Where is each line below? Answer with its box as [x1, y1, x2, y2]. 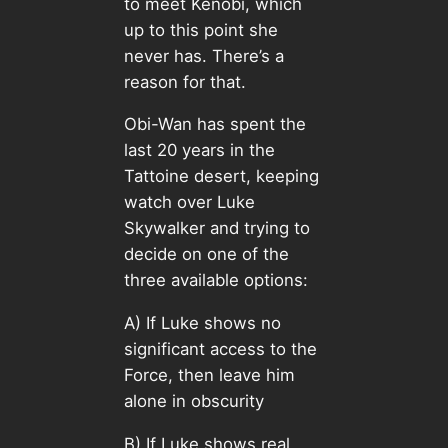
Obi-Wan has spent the [123, 114, 306, 135]
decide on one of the [123, 244, 289, 265]
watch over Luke [123, 192, 255, 213]
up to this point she [123, 19, 278, 40]
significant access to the [123, 339, 317, 360]
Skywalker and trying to [123, 218, 310, 239]
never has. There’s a [123, 45, 284, 66]
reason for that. [123, 71, 251, 92]
